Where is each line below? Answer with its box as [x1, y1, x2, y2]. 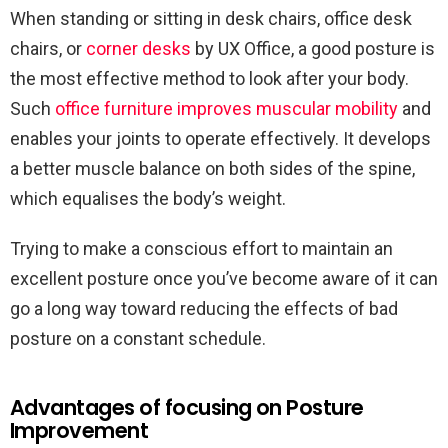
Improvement [10, 415, 149, 445]
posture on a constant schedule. [10, 327, 266, 349]
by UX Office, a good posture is [191, 37, 435, 59]
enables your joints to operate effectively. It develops [10, 127, 431, 149]
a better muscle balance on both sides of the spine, [10, 157, 415, 179]
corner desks [86, 37, 191, 59]
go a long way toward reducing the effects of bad [10, 297, 398, 319]
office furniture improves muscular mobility [55, 97, 398, 119]
